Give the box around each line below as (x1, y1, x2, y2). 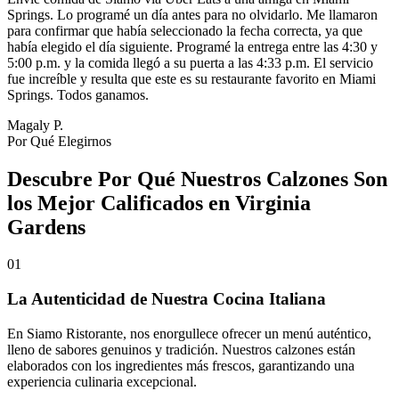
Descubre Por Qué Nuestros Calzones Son (7, 167, 387, 191)
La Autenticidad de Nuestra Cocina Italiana (7, 289, 326, 309)
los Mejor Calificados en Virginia (7, 191, 311, 215)
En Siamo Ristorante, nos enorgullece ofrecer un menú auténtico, (7, 325, 371, 341)
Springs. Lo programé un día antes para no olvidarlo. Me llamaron (7, 6, 378, 22)
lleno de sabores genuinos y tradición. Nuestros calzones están (7, 341, 355, 357)
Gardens (7, 215, 85, 239)
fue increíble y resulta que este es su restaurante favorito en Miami (7, 70, 376, 86)
